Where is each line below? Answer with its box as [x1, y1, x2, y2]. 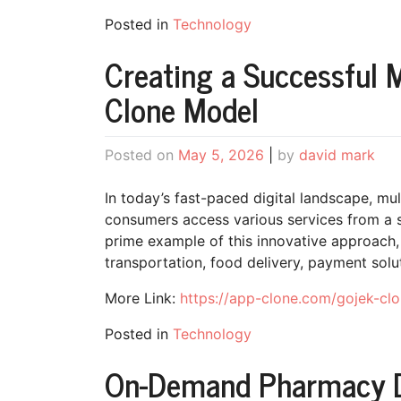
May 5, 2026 [178, 146, 264, 165]
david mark [299, 146, 375, 165]
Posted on [105, 146, 178, 165]
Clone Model [105, 82, 259, 136]
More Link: [105, 289, 180, 308]
